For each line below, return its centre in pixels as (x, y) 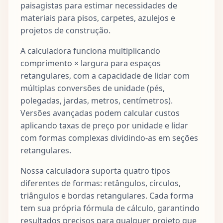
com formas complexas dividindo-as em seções (109, 138)
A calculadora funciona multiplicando (90, 51)
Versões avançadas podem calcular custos (100, 113)
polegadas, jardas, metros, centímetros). (97, 100)
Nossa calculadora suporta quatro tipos (95, 170)
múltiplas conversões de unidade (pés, (93, 88)
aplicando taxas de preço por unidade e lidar (104, 125)
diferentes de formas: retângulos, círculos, (101, 183)
